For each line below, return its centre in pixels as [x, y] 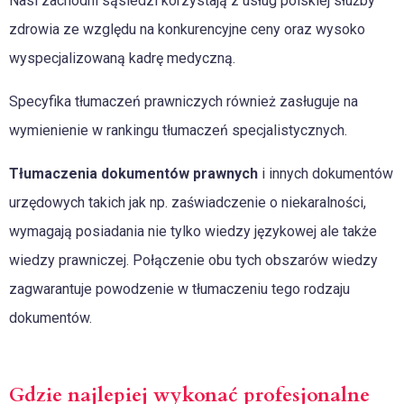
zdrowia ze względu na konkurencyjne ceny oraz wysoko [187, 30]
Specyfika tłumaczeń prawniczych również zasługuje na [184, 102]
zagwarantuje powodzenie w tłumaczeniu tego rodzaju [179, 289]
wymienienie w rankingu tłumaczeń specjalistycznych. [178, 131]
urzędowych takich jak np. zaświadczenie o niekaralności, [188, 203]
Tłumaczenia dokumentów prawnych [133, 174]
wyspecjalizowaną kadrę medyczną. [122, 59]
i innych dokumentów [326, 174]
